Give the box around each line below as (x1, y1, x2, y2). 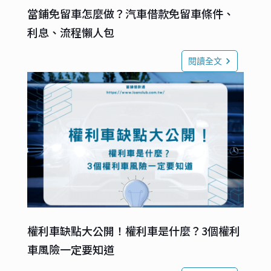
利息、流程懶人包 (27, 24, 114, 41)
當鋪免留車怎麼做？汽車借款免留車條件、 (27, 5, 234, 22)
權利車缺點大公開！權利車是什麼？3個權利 (27, 223, 240, 239)
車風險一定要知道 (27, 241, 114, 258)
